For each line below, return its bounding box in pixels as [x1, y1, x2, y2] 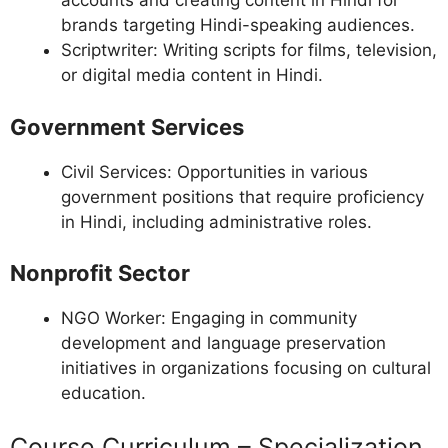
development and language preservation [61, 333, 386, 354]
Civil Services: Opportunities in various [61, 161, 368, 182]
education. [61, 383, 146, 404]
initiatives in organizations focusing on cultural [61, 358, 431, 379]
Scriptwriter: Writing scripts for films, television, [61, 40, 437, 61]
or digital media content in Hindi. [61, 65, 323, 86]
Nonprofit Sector [10, 260, 190, 287]
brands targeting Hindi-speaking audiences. [61, 15, 415, 36]
